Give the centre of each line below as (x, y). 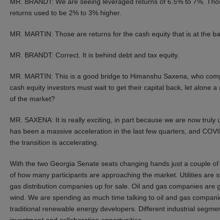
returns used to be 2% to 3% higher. (66, 13)
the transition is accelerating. (54, 142)
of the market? (32, 98)
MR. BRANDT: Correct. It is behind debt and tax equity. (95, 55)
